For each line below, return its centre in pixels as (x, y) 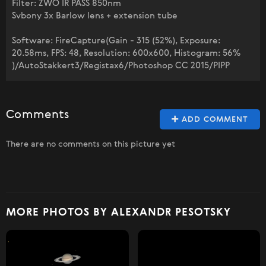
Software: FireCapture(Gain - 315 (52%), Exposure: (116, 41)
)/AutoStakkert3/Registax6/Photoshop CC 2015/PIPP (121, 66)
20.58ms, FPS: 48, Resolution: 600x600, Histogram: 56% (126, 53)
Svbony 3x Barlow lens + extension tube (95, 16)
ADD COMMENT (213, 120)
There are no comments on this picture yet (91, 144)
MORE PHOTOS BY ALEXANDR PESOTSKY (118, 213)
